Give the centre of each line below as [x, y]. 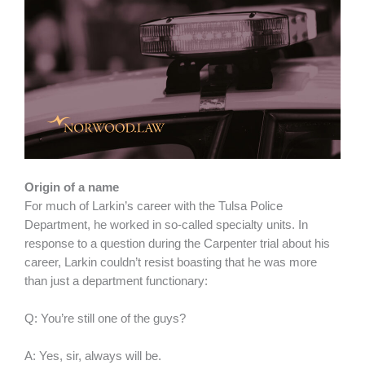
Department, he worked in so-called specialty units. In [166, 224]
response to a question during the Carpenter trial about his [177, 243]
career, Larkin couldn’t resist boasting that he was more [171, 262]
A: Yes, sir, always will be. [95, 356]
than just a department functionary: [116, 281]
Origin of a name [72, 187]
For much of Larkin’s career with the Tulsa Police [154, 206]
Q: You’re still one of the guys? [105, 318]
